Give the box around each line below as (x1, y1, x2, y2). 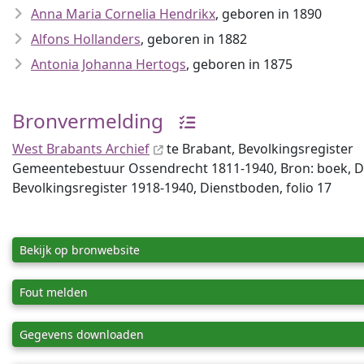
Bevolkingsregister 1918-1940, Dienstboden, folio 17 (12, 179, 331, 197)
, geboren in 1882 (141, 30, 247, 48)
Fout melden (19, 284, 88, 300)
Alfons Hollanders (31, 30, 141, 48)
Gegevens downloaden (19, 327, 144, 342)
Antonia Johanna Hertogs (31, 55, 186, 73)
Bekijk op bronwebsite (19, 242, 140, 258)
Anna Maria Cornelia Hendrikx (31, 5, 215, 23)
